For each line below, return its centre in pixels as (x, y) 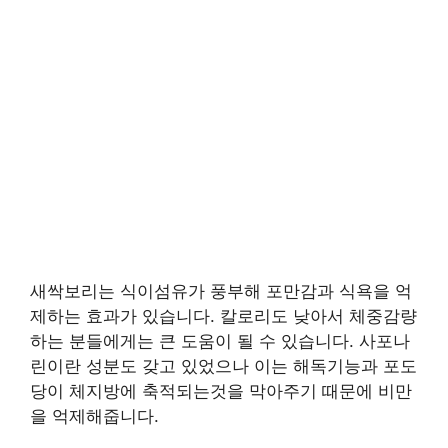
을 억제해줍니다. (94, 415)
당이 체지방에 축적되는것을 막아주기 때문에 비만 (221, 390)
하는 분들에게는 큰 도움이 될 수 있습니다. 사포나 (220, 340)
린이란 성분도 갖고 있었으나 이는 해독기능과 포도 (223, 365)
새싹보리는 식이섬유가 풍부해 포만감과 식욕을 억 (221, 290)
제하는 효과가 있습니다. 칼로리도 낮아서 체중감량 (223, 315)
